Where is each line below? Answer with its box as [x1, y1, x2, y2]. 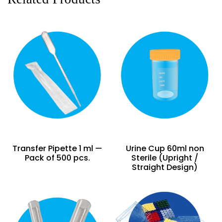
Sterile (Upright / [131, 152, 198, 164]
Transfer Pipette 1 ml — [12, 143, 102, 155]
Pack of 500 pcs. [24, 152, 90, 164]
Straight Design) [132, 162, 198, 173]
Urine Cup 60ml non [125, 143, 204, 155]
